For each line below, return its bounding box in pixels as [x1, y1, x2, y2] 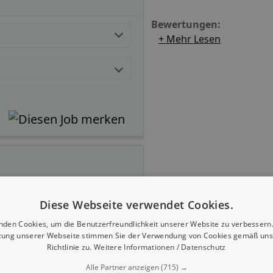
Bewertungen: [151, 17, 221, 31]
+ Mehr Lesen [158, 32, 221, 46]
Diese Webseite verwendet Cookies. [39, 197, 234, 211]
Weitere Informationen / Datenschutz [93, 241, 226, 252]
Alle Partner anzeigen [85, 261, 161, 272]
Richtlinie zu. [47, 241, 94, 252]
